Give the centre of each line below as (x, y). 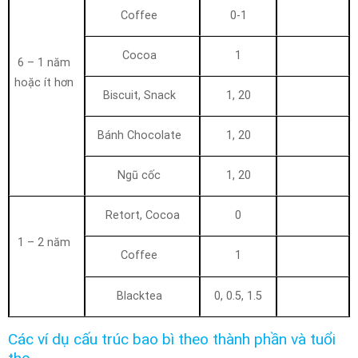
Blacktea (139, 296)
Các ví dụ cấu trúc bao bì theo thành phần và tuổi (172, 339)
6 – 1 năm (44, 62)
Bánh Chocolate (139, 135)
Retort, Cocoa (142, 215)
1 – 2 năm (44, 242)
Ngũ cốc (139, 175)
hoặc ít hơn (44, 82)
